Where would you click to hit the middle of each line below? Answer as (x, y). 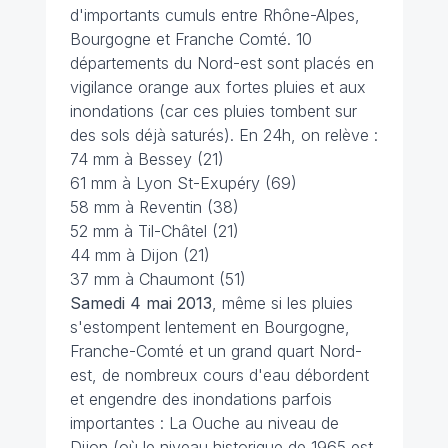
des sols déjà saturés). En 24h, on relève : (223, 135)
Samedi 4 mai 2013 (140, 303)
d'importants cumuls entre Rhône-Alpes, (214, 15)
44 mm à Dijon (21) (139, 255)
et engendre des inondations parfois (200, 399)
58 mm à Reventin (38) (154, 207)
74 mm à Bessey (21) (146, 159)
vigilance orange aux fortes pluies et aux (217, 87)
